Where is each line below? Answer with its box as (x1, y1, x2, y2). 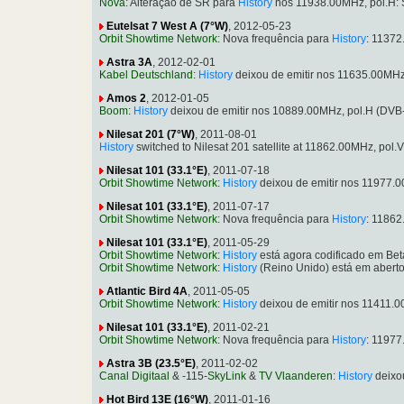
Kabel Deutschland (99, 68, 193, 81)
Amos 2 (106, 91, 146, 105)
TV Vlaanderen (259, 369, 333, 382)
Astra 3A (106, 55, 152, 69)
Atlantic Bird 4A (106, 284, 188, 298)
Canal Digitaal (99, 369, 170, 382)
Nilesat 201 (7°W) (106, 127, 195, 141)
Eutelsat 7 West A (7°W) (106, 19, 228, 32)
